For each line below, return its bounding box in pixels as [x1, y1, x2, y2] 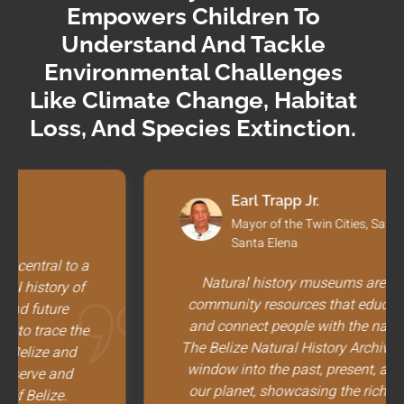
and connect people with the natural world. [62, 316, 333, 338]
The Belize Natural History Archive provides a [55, 337, 340, 360]
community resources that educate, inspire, [61, 294, 334, 317]
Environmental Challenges [43, 59, 343, 87]
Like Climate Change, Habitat [29, 87, 357, 115]
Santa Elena [106, 234, 173, 253]
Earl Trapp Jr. [106, 192, 194, 210]
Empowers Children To [66, 3, 320, 31]
